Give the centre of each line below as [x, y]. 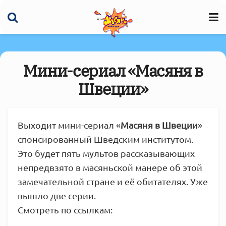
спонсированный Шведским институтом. [105, 139]
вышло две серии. [57, 195]
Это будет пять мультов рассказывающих [106, 153]
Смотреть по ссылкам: [65, 210]
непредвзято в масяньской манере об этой [110, 167]
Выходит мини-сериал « [69, 125]
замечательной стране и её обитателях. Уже [113, 181]
